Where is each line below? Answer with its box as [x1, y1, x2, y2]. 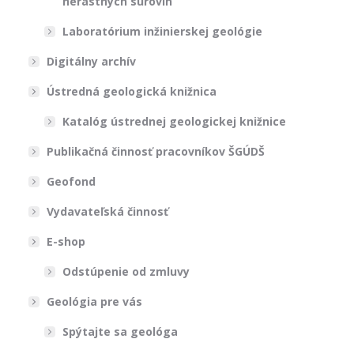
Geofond [46, 174, 96, 189]
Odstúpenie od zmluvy [62, 264, 190, 279]
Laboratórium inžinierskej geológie [62, 24, 262, 39]
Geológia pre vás [46, 294, 142, 309]
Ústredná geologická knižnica [46, 84, 217, 99]
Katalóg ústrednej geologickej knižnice [62, 114, 286, 129]
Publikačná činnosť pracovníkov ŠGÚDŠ [46, 144, 265, 159]
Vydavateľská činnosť [46, 204, 168, 219]
